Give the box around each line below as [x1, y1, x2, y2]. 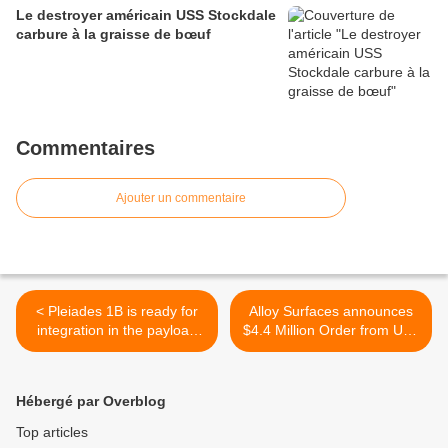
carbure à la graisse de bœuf [16, 26, 211, 43]
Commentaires [16, 137, 155, 160]
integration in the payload [37, 322, 197, 339]
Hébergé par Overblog [16, 393, 166, 410]
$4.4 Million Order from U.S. [242, 322, 420, 339]
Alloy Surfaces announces [249, 303, 413, 320]
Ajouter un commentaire [116, 191, 246, 206]
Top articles [16, 424, 88, 441]
